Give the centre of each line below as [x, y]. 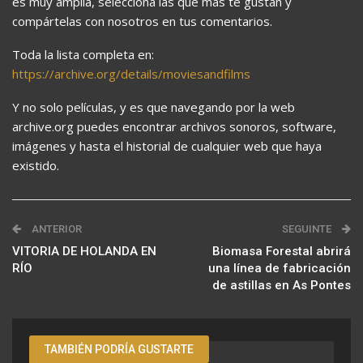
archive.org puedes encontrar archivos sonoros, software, [174, 127]
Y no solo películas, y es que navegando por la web [154, 107]
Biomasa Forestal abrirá [282, 252]
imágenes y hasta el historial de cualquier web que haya [167, 146]
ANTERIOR [56, 229]
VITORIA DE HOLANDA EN [84, 252]
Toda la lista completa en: [83, 55]
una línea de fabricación [280, 269]
